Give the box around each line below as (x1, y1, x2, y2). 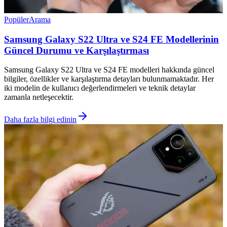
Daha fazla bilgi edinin (4, 115, 77, 124)
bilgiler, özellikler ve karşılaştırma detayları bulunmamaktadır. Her (4, 74, 214, 84)
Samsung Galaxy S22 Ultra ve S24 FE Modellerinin (4, 33, 219, 45)
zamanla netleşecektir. (4, 93, 73, 102)
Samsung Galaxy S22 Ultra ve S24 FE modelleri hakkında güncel (4, 65, 214, 74)
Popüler (4, 15, 29, 24)
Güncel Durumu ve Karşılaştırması (4, 45, 149, 56)
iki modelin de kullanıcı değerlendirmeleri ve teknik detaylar (4, 84, 196, 93)
